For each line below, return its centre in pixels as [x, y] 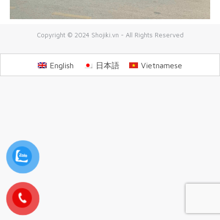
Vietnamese [162, 65]
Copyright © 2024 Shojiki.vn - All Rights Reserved [110, 35]
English [62, 65]
